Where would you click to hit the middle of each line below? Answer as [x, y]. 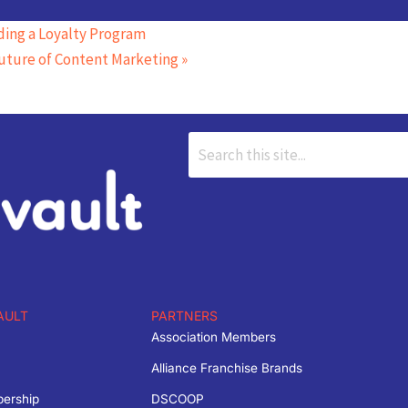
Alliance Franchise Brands [226, 367]
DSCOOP [177, 398]
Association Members [213, 337]
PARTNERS [184, 315]
